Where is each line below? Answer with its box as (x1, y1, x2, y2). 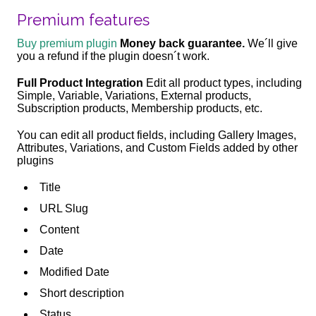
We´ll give (245, 37, 298, 49)
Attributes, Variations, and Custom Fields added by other (17, 141, 298, 154)
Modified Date (39, 265, 110, 278)
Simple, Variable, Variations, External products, (17, 89, 252, 102)
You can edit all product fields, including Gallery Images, (17, 128, 297, 141)
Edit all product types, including (143, 76, 303, 89)
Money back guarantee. (120, 37, 245, 49)
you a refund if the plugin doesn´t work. (17, 49, 210, 62)
